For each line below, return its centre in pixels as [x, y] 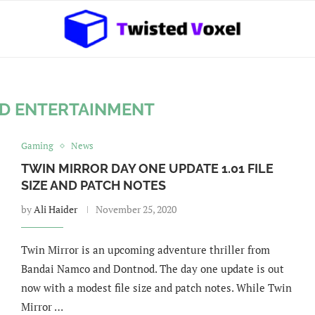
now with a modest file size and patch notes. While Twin [156, 288]
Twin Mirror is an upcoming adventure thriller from [145, 250]
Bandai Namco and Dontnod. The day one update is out [152, 269]
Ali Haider [55, 209]
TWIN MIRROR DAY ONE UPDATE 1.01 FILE [147, 168]
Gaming [37, 146]
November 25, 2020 [136, 209]
